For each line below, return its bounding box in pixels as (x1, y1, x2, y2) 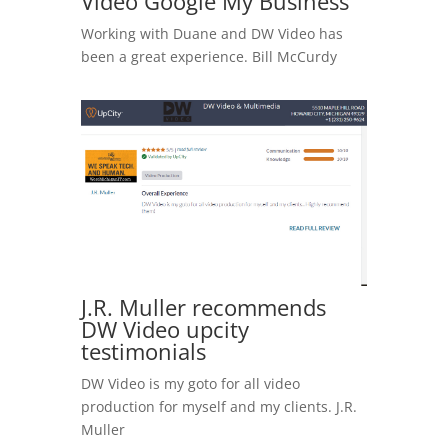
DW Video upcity (80, 314, 249, 345)
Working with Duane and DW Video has (80, 23, 343, 43)
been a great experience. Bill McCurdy (80, 46, 337, 66)
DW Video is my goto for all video (80, 374, 300, 394)
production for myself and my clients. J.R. (80, 397, 357, 417)
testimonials (80, 336, 206, 367)
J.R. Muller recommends (80, 292, 326, 323)
